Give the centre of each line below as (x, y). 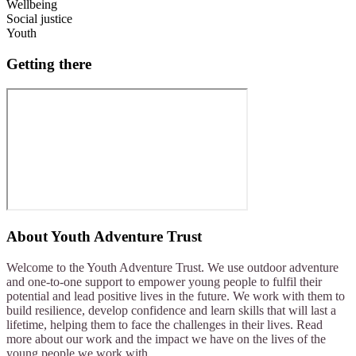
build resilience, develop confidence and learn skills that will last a (171, 310)
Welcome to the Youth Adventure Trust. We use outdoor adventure (172, 267)
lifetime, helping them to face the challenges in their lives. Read (164, 324)
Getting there (49, 64)
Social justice (39, 19)
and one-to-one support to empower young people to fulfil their (164, 281)
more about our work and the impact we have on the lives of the (166, 339)
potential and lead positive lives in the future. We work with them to (176, 296)
